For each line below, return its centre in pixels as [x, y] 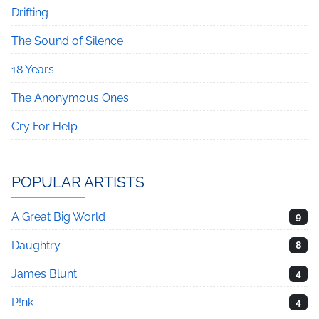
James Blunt [44, 274]
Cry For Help [45, 126]
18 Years [33, 69]
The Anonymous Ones [70, 98]
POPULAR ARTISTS [78, 182]
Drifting [30, 12]
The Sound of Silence [67, 41]
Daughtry [36, 245]
